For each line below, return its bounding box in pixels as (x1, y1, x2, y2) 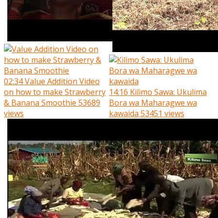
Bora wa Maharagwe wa (109, 97, 197, 108)
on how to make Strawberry (4, 86, 106, 97)
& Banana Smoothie (4, 97, 76, 108)
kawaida (109, 108, 139, 119)
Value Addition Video (25, 75, 100, 87)
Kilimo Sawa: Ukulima (129, 86, 207, 97)
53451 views (140, 108, 184, 119)
